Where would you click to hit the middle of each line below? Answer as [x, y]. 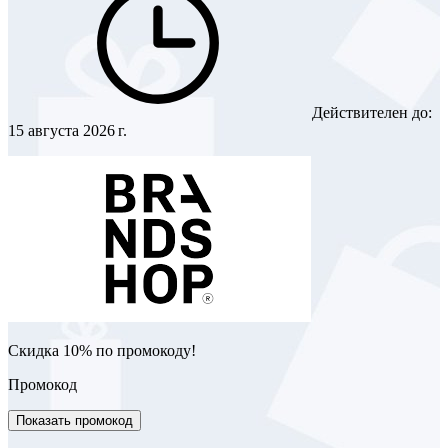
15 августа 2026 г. [67, 131]
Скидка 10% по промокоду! [102, 351]
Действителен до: [370, 113]
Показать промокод [74, 421]
